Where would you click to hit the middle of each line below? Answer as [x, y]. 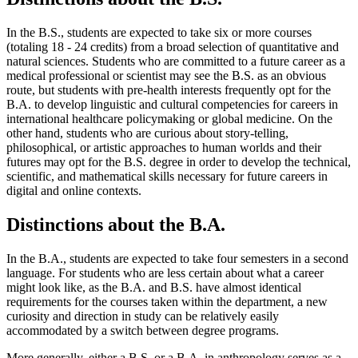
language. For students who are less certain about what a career [165, 272]
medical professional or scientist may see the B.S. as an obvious [166, 76]
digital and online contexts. [74, 191]
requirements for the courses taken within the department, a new [167, 301]
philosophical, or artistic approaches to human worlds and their [164, 148]
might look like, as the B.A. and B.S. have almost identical [154, 287]
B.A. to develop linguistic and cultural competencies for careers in [172, 105]
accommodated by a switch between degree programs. [143, 330]
